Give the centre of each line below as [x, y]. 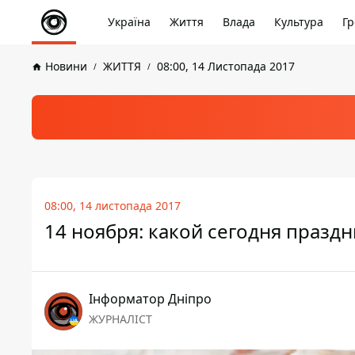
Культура [299, 22]
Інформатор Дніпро [150, 299]
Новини [66, 66]
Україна [129, 22]
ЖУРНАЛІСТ [120, 319]
